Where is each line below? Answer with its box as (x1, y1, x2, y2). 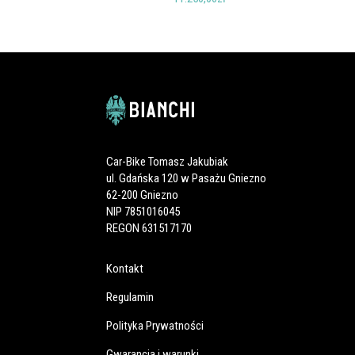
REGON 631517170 (106, 221, 193, 236)
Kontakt (106, 261, 144, 276)
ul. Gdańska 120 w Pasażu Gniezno (106, 171, 267, 186)
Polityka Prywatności (106, 318, 204, 333)
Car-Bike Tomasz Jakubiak (106, 155, 229, 170)
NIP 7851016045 (106, 204, 181, 219)
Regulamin (106, 289, 155, 304)
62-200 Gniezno (106, 188, 179, 203)
